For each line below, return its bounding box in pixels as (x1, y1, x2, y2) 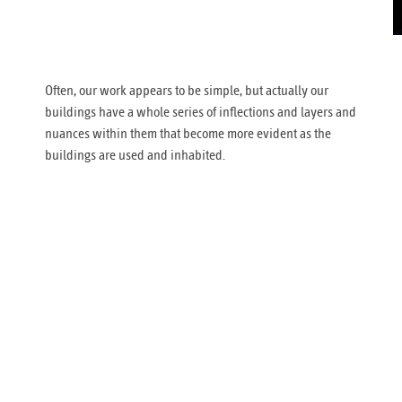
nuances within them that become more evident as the (45, 125, 331, 142)
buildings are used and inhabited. (45, 146, 225, 163)
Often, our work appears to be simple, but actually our (45, 82, 328, 99)
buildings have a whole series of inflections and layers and (45, 103, 356, 120)
